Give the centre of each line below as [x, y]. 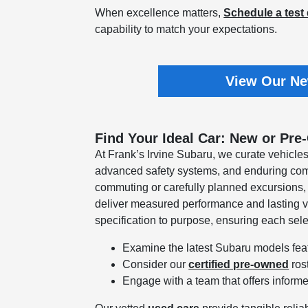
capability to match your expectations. [186, 29]
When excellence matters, [159, 12]
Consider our [156, 264]
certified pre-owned [239, 264]
